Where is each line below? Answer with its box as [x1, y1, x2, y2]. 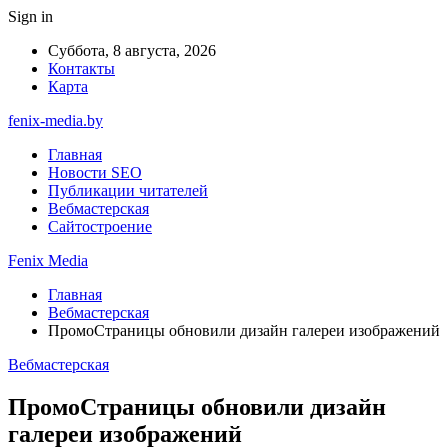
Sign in [8, 8, 53, 25]
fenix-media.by [8, 112, 103, 129]
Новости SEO [48, 164, 142, 181]
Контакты [48, 60, 115, 77]
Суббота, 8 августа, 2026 [48, 42, 216, 59]
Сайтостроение [48, 218, 152, 235]
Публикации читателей [48, 182, 208, 199]
